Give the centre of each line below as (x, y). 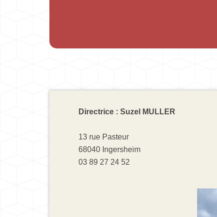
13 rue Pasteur (104, 137)
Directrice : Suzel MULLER (127, 111)
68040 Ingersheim (109, 149)
